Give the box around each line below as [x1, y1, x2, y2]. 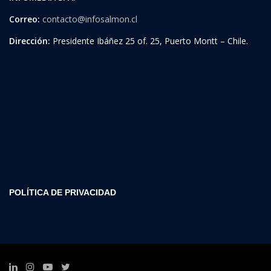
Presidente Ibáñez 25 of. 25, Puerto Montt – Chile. [53, 34, 248, 47]
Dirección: [9, 34, 53, 47]
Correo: [9, 13, 40, 25]
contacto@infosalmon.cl [42, 13, 137, 25]
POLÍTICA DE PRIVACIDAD [9, 187, 116, 197]
